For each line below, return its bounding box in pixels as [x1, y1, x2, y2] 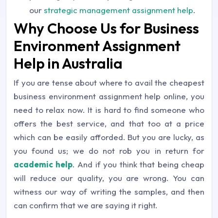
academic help [14, 159, 73, 170]
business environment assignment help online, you [14, 91, 204, 102]
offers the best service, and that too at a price [14, 118, 204, 129]
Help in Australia [14, 54, 123, 73]
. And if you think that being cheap [72, 159, 204, 170]
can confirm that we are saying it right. [14, 200, 158, 211]
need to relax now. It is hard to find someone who [14, 105, 204, 115]
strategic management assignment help [44, 5, 193, 16]
